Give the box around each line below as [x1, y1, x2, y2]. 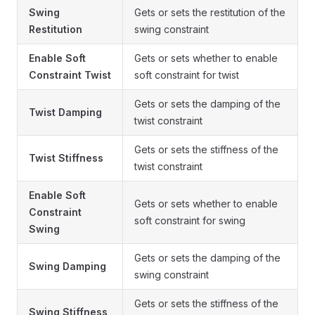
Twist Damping [29, 106, 102, 119]
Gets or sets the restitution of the [134, 6, 285, 19]
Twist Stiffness [29, 152, 103, 165]
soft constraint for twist [134, 69, 239, 82]
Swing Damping [29, 260, 106, 273]
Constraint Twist [29, 69, 111, 82]
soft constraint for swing [134, 214, 245, 227]
